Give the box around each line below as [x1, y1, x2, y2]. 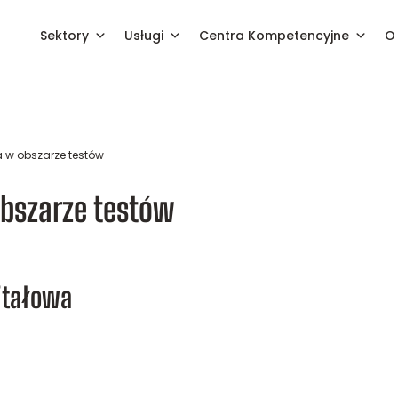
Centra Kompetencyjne [198, 27, 349, 44]
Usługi [123, 27, 163, 44]
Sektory [39, 27, 89, 44]
